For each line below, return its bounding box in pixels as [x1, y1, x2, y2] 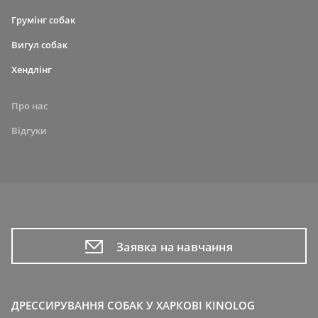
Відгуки [11, 124, 47, 138]
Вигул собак [11, 38, 67, 52]
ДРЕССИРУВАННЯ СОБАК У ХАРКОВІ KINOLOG [11, 297, 255, 314]
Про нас [11, 99, 48, 113]
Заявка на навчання [116, 238, 233, 255]
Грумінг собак [11, 13, 75, 27]
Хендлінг [11, 63, 52, 77]
